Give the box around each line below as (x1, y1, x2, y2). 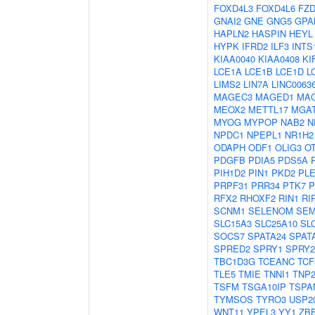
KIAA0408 (258, 52, 300, 65)
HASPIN (252, 27, 286, 40)
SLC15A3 (214, 217, 252, 230)
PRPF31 (214, 179, 248, 192)
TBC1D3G (214, 255, 255, 268)
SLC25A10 (255, 217, 297, 230)
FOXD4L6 (256, 1, 295, 15)
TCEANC (258, 255, 295, 268)
